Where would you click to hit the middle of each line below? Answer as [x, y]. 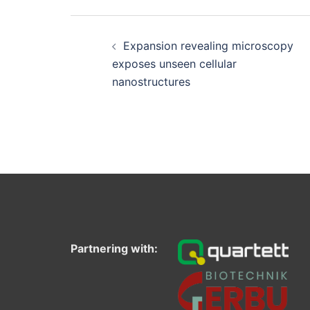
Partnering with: [114, 248]
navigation [104, 37]
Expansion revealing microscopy [208, 46]
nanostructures [151, 82]
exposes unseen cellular [174, 64]
